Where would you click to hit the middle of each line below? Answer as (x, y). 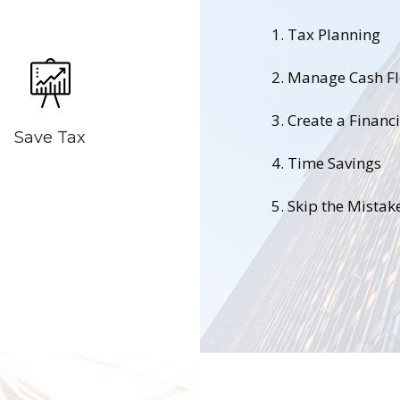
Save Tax (50, 137)
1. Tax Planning (326, 35)
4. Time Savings (326, 163)
